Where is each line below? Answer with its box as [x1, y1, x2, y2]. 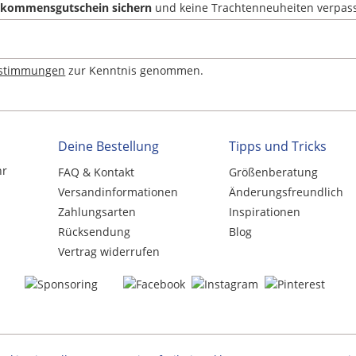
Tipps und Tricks [228, 137, 327, 156]
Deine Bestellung [57, 137, 159, 156]
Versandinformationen [57, 184, 178, 200]
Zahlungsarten [57, 204, 136, 220]
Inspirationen [228, 204, 300, 220]
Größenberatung [228, 164, 318, 180]
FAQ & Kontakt [57, 164, 134, 180]
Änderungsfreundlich [228, 184, 343, 200]
